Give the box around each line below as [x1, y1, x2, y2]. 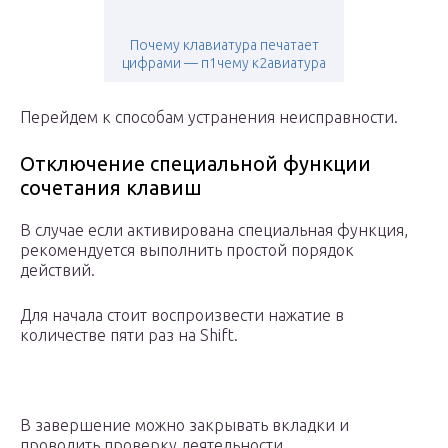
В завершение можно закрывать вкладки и [20, 416, 349, 435]
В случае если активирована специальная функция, [20, 221, 408, 240]
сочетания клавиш [20, 176, 202, 200]
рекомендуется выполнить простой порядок [20, 241, 354, 260]
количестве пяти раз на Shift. [20, 326, 238, 345]
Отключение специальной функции [20, 152, 371, 176]
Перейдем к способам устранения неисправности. [20, 108, 398, 127]
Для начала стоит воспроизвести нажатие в [20, 306, 344, 325]
